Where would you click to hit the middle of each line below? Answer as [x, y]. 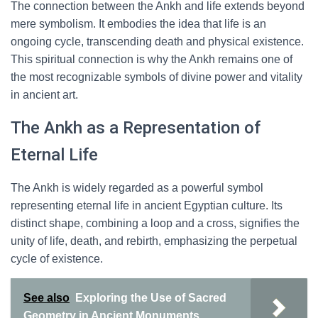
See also [46, 298]
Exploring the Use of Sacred [151, 298]
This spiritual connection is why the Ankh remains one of [152, 59]
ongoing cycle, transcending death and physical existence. [157, 42]
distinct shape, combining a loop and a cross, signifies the [155, 223]
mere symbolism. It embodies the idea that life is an [138, 24]
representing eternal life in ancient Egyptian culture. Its [147, 205]
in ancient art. [44, 95]
